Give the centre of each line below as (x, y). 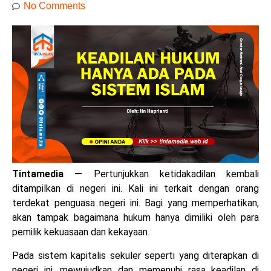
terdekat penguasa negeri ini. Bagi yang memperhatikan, (135, 203)
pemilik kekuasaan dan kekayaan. (81, 232)
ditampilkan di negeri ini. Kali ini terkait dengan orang (135, 189)
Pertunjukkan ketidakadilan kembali (176, 174)
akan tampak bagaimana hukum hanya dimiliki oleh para (135, 218)
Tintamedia (38, 174)
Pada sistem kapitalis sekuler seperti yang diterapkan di (135, 255)
